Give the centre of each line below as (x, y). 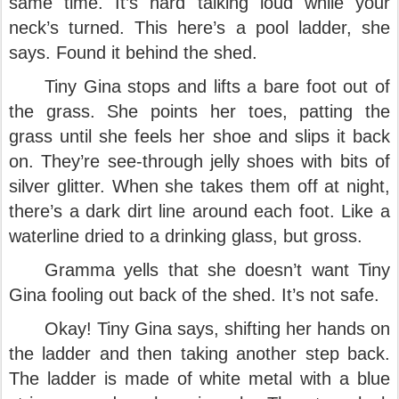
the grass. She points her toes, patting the (199, 111)
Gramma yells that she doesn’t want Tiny (217, 270)
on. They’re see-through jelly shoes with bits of (199, 161)
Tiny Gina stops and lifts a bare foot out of (217, 86)
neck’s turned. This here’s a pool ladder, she (199, 28)
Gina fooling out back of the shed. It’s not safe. (197, 295)
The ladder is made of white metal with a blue (199, 379)
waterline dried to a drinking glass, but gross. (188, 236)
